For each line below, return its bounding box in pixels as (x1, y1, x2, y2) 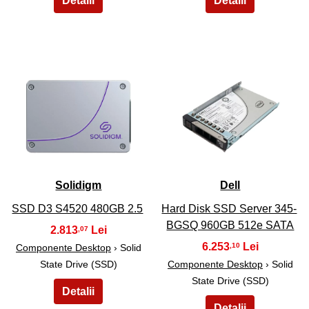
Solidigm (55, 179, 102, 191)
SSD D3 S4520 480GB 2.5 (12, 202, 143, 215)
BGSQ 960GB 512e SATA (166, 219, 295, 231)
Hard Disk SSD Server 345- (161, 202, 297, 215)
